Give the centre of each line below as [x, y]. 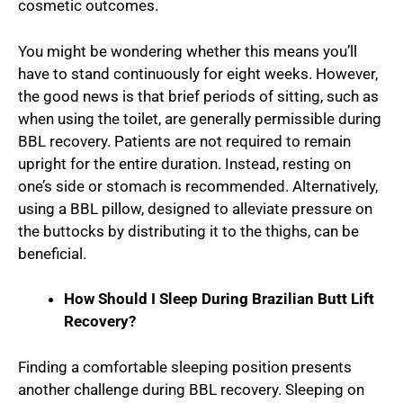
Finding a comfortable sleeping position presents [185, 367]
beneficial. [52, 253]
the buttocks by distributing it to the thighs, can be [188, 231]
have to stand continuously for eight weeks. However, [198, 73]
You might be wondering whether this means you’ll [188, 51]
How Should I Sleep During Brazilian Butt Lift [219, 299]
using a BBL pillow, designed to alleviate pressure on [195, 208]
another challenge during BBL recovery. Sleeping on [191, 389]
